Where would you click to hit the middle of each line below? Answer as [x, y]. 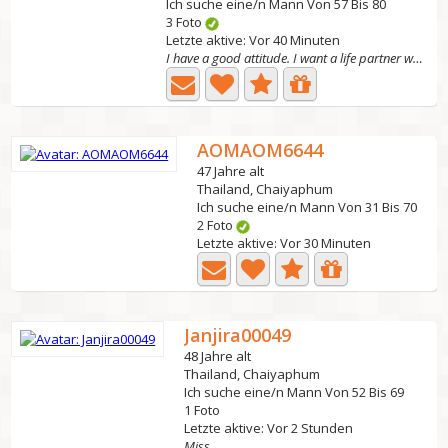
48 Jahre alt [218, 356]
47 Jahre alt [231, 171]
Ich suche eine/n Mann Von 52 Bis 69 [294, 392]
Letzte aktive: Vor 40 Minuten [253, 40]
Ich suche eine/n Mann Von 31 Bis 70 [307, 207]
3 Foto [186, 22]
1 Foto [202, 410]
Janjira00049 [238, 335]
